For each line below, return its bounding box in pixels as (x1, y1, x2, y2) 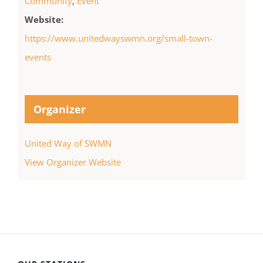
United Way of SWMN (24, 137, 112, 150)
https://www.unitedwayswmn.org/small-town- (24, 32, 213, 45)
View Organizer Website (24, 156, 121, 168)
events (24, 51, 51, 63)
